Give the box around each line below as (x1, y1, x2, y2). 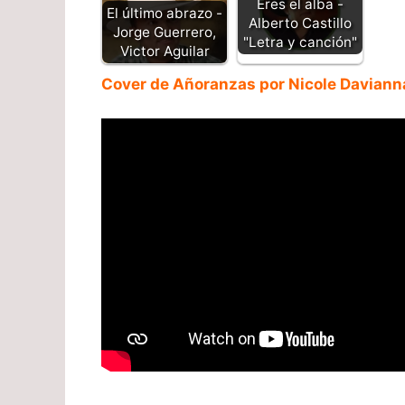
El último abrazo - (107, 4, 222, 22)
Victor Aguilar (119, 42, 210, 60)
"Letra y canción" (243, 33, 357, 52)
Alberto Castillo (249, 14, 352, 33)
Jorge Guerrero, (113, 23, 216, 41)
